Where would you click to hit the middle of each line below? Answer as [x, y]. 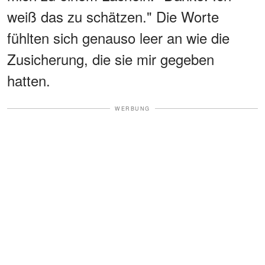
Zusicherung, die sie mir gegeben [111, 59]
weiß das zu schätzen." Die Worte [113, 16]
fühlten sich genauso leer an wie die [118, 37]
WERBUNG [132, 108]
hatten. [29, 80]
